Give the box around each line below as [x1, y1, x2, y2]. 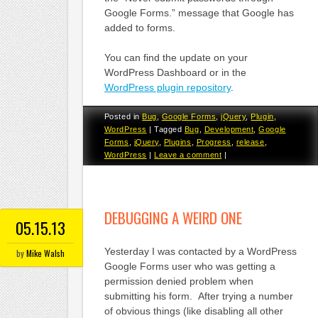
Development [204, 125, 254, 134]
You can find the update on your [104, 51, 248, 63]
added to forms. [104, 21, 175, 33]
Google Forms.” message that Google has [104, 6, 294, 18]
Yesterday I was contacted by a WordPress [104, 245, 297, 257]
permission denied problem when [104, 275, 253, 287]
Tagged [154, 125, 185, 134]
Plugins [163, 138, 192, 147]
